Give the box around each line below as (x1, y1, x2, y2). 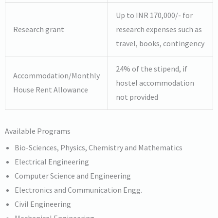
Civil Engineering (15, 199, 71, 209)
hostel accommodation (116, 77, 194, 88)
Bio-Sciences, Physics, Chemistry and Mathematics (15, 142, 182, 152)
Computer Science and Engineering (15, 170, 131, 181)
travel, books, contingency (116, 38, 204, 48)
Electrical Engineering (15, 156, 89, 166)
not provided (116, 91, 158, 102)
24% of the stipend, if (116, 63, 187, 73)
